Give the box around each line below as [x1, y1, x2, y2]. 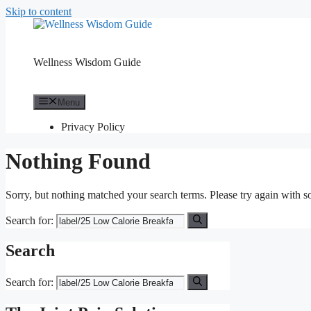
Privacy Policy [61, 121, 125, 133]
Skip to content [6, 6, 72, 17]
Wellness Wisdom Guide [33, 56, 141, 68]
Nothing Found [6, 148, 151, 174]
